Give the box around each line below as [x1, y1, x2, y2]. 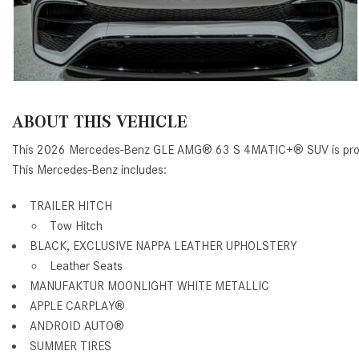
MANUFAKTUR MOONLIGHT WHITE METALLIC [30, 278, 269, 293]
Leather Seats [50, 258, 123, 273]
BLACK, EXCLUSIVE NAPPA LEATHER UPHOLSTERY [30, 238, 296, 253]
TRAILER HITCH [30, 198, 112, 213]
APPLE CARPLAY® [30, 298, 125, 313]
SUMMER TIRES [30, 338, 111, 353]
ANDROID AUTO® [30, 318, 124, 333]
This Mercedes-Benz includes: [12, 162, 167, 177]
